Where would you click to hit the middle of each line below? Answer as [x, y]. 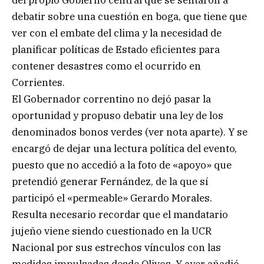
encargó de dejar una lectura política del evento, [124, 148]
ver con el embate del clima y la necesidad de [117, 33]
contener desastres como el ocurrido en [106, 66]
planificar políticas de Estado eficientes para [116, 49]
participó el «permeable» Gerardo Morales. [112, 198]
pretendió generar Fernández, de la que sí [110, 181]
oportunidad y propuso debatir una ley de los [118, 115]
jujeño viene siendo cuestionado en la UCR [112, 231]
